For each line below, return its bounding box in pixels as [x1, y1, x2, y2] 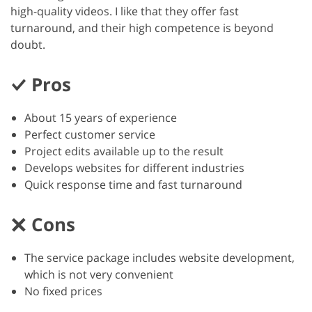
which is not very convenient [24, 266, 173, 282]
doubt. [10, 36, 45, 52]
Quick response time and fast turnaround [24, 176, 242, 192]
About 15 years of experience [24, 109, 177, 125]
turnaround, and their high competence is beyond [10, 19, 274, 36]
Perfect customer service [24, 126, 155, 142]
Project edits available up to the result [24, 143, 224, 159]
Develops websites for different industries [24, 159, 244, 175]
